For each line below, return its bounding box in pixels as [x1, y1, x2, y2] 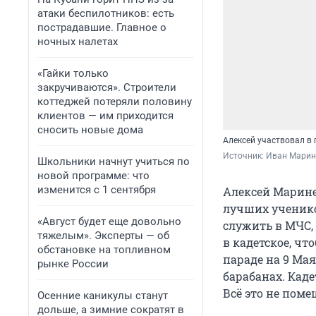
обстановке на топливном [37, 243, 171, 256]
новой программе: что [37, 169, 150, 182]
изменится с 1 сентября [37, 183, 156, 196]
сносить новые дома [37, 123, 143, 136]
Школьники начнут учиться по [37, 155, 190, 168]
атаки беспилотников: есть [37, 7, 174, 20]
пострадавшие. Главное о [37, 21, 166, 34]
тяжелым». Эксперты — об [37, 229, 169, 242]
